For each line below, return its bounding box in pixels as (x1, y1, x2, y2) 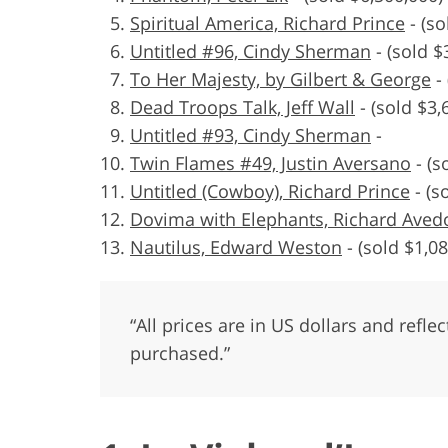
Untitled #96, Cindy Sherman (130, 38, 371, 63)
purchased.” (130, 340, 230, 365)
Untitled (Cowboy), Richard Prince (130, 178, 410, 203)
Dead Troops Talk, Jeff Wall (130, 94, 355, 119)
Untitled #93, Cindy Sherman (130, 122, 371, 147)
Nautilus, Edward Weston (130, 234, 342, 259)
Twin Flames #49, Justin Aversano (130, 150, 411, 175)
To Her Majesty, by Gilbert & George (130, 66, 431, 91)
